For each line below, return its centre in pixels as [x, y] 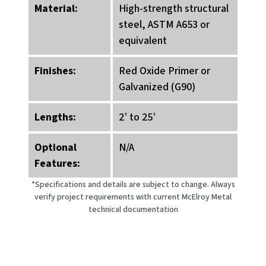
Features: [57, 164]
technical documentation [133, 210]
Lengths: [55, 117]
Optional [56, 148]
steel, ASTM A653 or [164, 25]
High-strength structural [174, 9]
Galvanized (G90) [157, 87]
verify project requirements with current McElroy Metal [133, 197]
